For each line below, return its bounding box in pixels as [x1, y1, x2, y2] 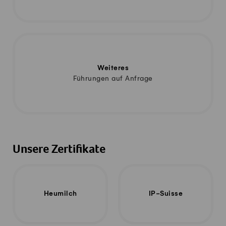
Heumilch [43, 190, 77, 198]
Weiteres [97, 65, 129, 73]
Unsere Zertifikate [13, 144, 105, 157]
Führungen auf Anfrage [73, 75, 153, 83]
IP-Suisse [148, 190, 183, 198]
